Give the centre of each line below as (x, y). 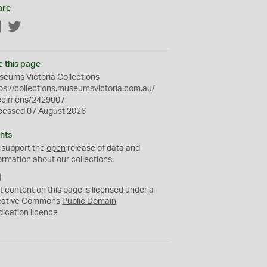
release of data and (103, 148)
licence (44, 213)
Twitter (35, 27)
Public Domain (89, 201)
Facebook (21, 27)
